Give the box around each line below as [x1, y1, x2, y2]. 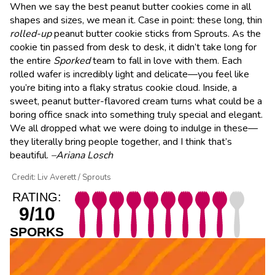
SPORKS [10, 224, 64, 239]
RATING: [12, 190, 61, 204]
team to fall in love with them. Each [93, 53, 242, 68]
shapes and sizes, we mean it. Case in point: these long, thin [10, 13, 262, 27]
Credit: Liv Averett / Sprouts [11, 171, 111, 183]
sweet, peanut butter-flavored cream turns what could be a [10, 94, 262, 108]
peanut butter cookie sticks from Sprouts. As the [54, 26, 261, 41]
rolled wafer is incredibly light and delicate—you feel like [10, 67, 249, 81]
